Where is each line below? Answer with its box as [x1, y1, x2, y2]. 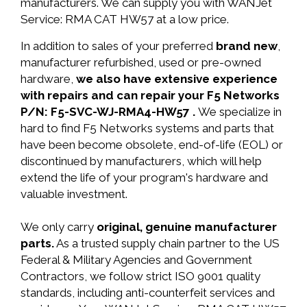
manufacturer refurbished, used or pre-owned [21, 56, 261, 69]
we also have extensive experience [76, 72, 278, 86]
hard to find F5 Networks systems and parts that [21, 121, 274, 135]
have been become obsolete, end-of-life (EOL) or [21, 138, 283, 151]
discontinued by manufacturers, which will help [21, 154, 262, 168]
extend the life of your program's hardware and [21, 171, 268, 184]
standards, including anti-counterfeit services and [21, 286, 275, 299]
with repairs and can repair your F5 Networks [21, 88, 280, 102]
